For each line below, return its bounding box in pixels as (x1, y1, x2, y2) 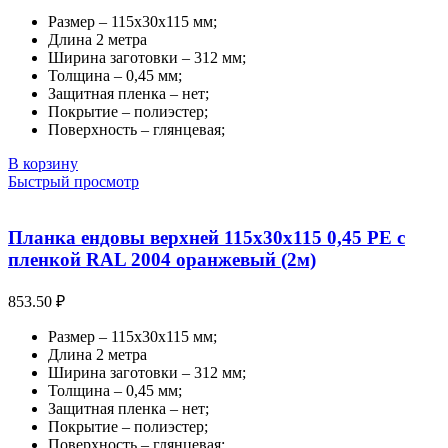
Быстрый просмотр (8, 172, 139, 190)
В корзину (8, 154, 78, 172)
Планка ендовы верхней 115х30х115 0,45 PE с (8, 227, 405, 249)
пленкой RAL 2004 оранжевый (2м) (8, 249, 316, 271)
